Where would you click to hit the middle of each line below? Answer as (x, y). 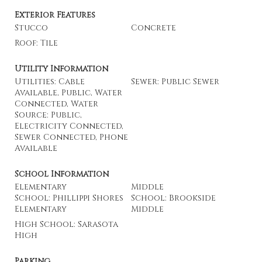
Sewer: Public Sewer (175, 82)
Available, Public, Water (68, 93)
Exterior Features (55, 15)
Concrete (154, 28)
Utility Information (61, 69)
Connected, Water (56, 104)
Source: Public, (48, 115)
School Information (62, 174)
